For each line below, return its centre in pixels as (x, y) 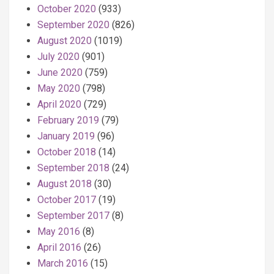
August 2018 (65, 184)
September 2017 (73, 216)
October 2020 (67, 9)
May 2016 (59, 231)
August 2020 (65, 41)
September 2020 (73, 25)
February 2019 (68, 120)
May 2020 (59, 88)
